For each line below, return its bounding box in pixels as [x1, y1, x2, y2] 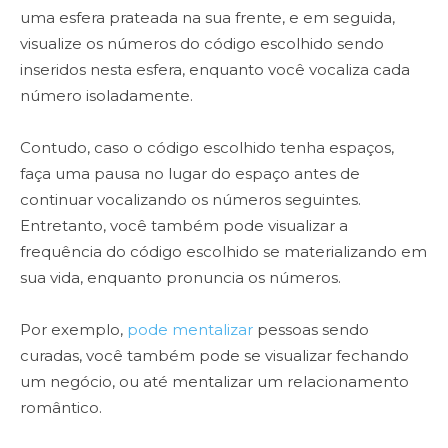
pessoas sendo [253, 320, 369, 340]
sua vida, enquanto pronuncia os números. [20, 268, 345, 288]
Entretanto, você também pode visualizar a [20, 216, 348, 236]
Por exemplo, [20, 320, 127, 340]
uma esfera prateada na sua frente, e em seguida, [20, 8, 395, 28]
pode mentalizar [127, 320, 253, 340]
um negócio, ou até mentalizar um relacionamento [20, 372, 409, 392]
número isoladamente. [20, 86, 193, 106]
